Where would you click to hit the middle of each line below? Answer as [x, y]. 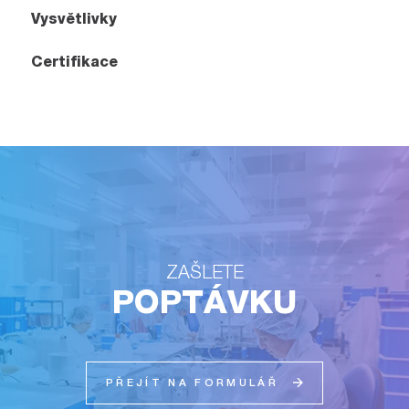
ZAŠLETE [204, 271]
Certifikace [75, 61]
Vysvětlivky [74, 18]
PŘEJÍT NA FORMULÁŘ [192, 382]
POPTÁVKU [204, 301]
